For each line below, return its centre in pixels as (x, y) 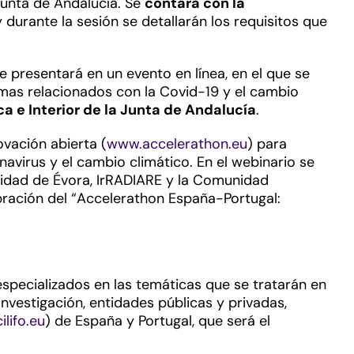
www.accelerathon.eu (177, 144)
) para (267, 144)
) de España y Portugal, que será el (158, 321)
